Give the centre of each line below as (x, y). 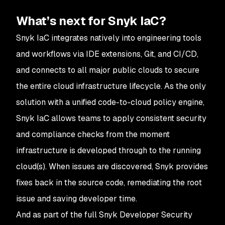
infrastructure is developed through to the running (108, 151)
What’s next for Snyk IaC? (91, 21)
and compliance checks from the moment (93, 135)
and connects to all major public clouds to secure (108, 70)
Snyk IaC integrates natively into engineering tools (109, 38)
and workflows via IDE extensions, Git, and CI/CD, (107, 54)
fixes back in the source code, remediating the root (109, 183)
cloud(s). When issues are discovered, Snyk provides (112, 167)
